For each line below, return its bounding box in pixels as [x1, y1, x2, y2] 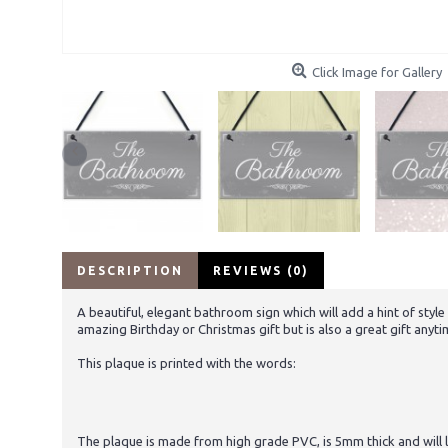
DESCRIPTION [77, 264, 183, 278]
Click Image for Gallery [312, 65, 442, 79]
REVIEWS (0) [213, 264, 309, 278]
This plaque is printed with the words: [77, 356, 296, 371]
